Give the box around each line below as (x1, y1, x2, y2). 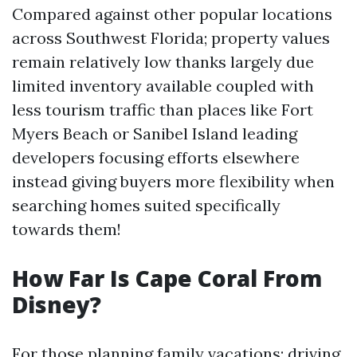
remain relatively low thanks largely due (12, 52, 314, 72)
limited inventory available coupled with (12, 76, 314, 96)
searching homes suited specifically (12, 195, 280, 215)
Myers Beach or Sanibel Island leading (12, 124, 297, 143)
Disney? (12, 289, 101, 320)
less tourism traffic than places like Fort (12, 100, 313, 120)
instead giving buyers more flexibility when (12, 171, 335, 191)
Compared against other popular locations (12, 4, 332, 24)
